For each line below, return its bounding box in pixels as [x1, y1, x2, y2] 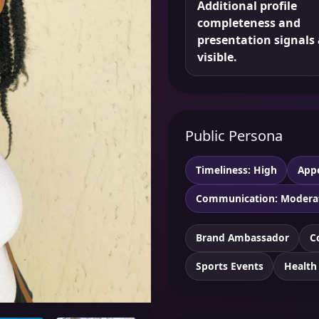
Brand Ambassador [195, 231, 289, 245]
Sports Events [195, 259, 263, 273]
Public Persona [185, 126, 283, 146]
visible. [197, 49, 237, 66]
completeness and [197, 15, 300, 31]
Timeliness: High [195, 163, 277, 177]
